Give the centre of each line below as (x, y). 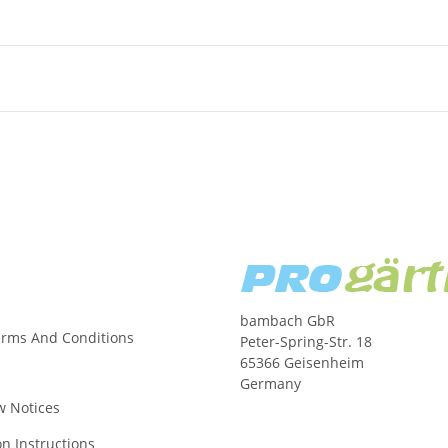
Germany (270, 383)
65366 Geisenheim (302, 362)
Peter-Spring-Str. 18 (306, 341)
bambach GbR (287, 320)
